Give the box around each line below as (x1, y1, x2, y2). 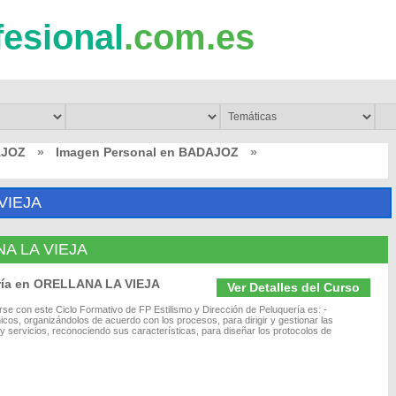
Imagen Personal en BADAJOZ (56, 145, 239, 159)
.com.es (124, 18, 255, 57)
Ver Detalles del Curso (227, 280, 360, 294)
